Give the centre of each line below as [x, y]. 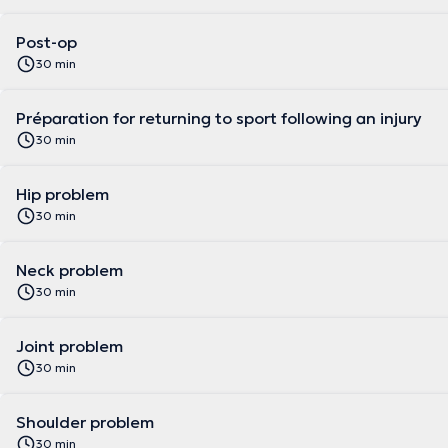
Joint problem [69, 346]
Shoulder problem [85, 422]
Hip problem [62, 194]
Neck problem [69, 270]
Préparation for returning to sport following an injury [219, 118]
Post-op [46, 42]
